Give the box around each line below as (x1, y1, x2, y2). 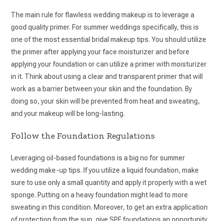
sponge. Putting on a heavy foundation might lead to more (11, 190, 188, 199)
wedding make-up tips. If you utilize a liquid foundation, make (11, 166, 199, 174)
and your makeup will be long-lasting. (11, 109, 125, 117)
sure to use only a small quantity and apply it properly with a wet (11, 178, 207, 186)
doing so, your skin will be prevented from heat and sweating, (11, 97, 200, 105)
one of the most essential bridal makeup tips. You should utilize (11, 35, 207, 43)
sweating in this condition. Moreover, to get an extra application (11, 203, 208, 211)
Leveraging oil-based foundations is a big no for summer (11, 153, 185, 162)
